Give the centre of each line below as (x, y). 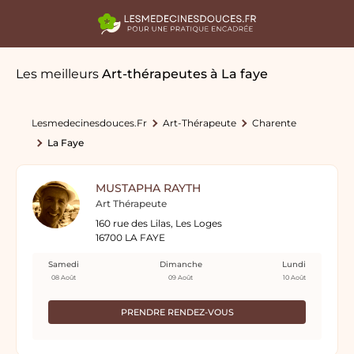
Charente (274, 123)
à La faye (239, 74)
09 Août (181, 277)
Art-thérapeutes (154, 74)
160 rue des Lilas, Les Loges (159, 223)
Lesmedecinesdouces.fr (89, 123)
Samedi (64, 264)
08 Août (64, 277)
